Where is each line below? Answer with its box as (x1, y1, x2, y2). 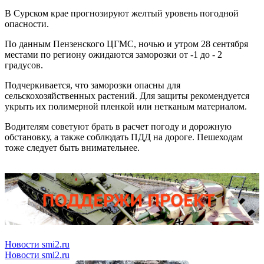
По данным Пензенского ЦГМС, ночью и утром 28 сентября (5, 39, 248, 49)
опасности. (5, 19, 49, 29)
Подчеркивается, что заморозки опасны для (5, 80, 180, 91)
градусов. (5, 60, 43, 71)
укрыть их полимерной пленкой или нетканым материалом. (5, 101, 247, 112)
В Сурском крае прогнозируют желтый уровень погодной (5, 8, 239, 19)
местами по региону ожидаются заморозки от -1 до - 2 (5, 49, 222, 60)
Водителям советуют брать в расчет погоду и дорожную (5, 121, 232, 132)
